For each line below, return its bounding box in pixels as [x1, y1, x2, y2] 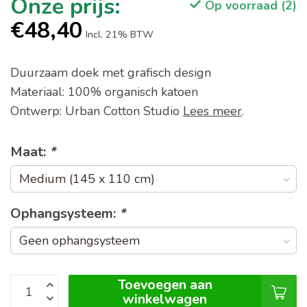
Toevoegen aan [117, 275, 212, 295]
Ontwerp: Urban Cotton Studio [10, 103, 183, 120]
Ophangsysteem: [10, 204, 119, 223]
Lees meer [183, 103, 242, 120]
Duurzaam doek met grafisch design [10, 64, 211, 82]
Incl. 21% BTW [86, 27, 153, 42]
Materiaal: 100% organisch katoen [10, 84, 198, 101]
